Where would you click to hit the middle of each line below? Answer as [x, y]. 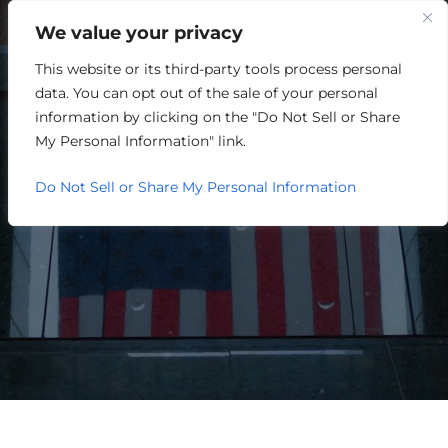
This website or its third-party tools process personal [218, 69]
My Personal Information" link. [140, 141]
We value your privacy [139, 33]
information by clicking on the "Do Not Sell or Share [217, 117]
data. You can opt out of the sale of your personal [206, 93]
